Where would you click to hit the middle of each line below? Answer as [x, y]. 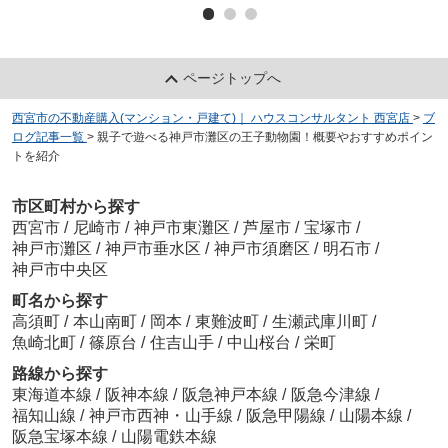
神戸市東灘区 [181, 228]
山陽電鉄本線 [168, 437]
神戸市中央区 [59, 270]
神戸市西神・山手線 [162, 416]
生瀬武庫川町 [321, 322]
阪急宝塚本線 [61, 437]
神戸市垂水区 [152, 249]
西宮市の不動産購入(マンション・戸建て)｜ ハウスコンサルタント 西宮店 [210, 117]
